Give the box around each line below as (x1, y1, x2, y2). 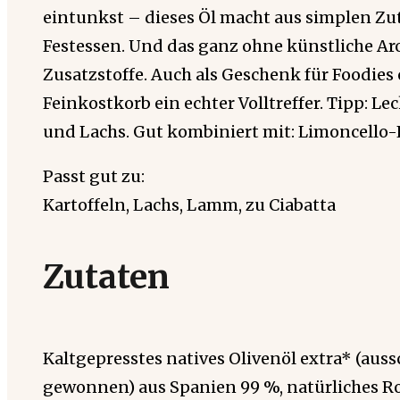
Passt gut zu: (43, 166, 145, 187)
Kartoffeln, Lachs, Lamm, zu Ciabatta (43, 195, 336, 216)
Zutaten (43, 256, 170, 298)
